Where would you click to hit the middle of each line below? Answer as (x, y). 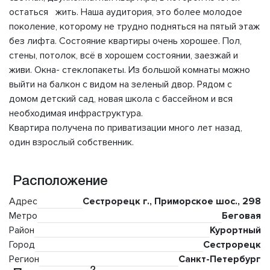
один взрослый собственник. (71, 143)
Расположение (58, 182)
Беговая (241, 216)
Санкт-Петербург (220, 259)
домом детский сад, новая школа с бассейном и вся (121, 99)
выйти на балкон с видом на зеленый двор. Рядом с (121, 85)
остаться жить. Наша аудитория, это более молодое (126, 12)
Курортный (235, 231)
